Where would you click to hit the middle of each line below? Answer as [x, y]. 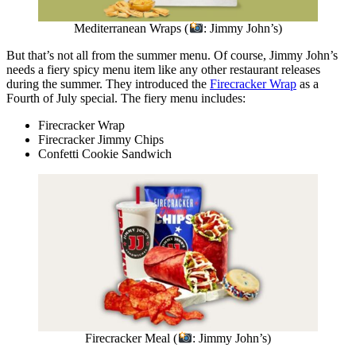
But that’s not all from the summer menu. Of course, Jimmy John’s [172, 56]
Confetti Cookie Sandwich [106, 154]
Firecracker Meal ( [132, 339]
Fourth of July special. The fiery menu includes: [126, 99]
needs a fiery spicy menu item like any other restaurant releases [163, 70]
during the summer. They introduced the [108, 84]
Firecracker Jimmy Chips [101, 140]
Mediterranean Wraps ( [132, 29]
